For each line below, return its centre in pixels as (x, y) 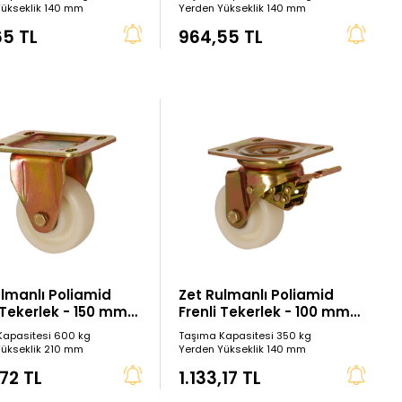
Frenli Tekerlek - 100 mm (265, 311)
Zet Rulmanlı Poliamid (257, 294)
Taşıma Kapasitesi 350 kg (245, 335)
